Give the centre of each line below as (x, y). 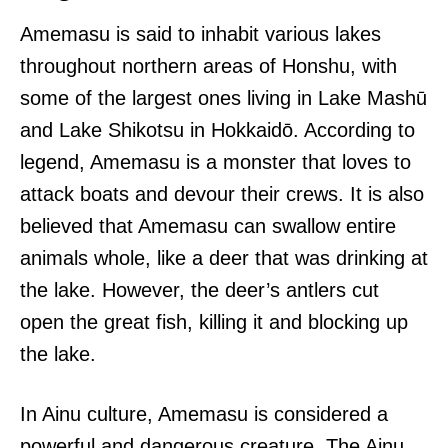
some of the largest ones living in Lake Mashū (223, 98)
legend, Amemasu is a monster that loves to (215, 162)
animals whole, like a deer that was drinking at (224, 258)
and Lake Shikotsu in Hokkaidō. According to (217, 130)
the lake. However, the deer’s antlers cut (199, 290)
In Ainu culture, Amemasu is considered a (204, 414)
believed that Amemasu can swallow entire (208, 226)
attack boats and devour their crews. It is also (222, 194)
